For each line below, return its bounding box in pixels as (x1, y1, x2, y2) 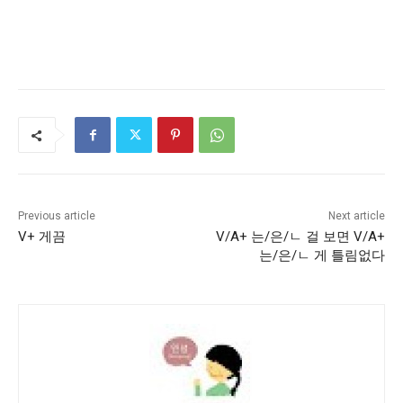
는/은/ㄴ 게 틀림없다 (258, 247, 385, 264)
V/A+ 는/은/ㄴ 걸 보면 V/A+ (215, 228, 385, 246)
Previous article (18, 210, 95, 223)
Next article (327, 210, 385, 223)
